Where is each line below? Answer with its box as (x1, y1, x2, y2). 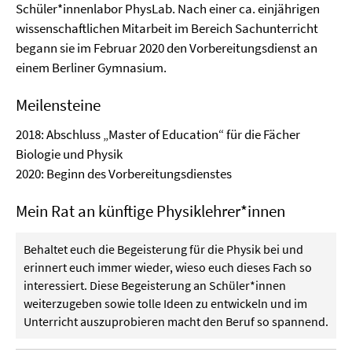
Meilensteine (16, 94, 101, 115)
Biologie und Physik (16, 145, 130, 163)
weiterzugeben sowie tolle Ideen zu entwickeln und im (24, 295, 307, 311)
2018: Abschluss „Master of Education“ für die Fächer (16, 126, 300, 143)
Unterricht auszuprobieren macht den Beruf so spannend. (24, 313, 328, 329)
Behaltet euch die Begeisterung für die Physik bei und (24, 241, 303, 257)
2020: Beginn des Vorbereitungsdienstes (16, 165, 232, 182)
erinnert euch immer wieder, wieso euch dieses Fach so (24, 259, 312, 275)
